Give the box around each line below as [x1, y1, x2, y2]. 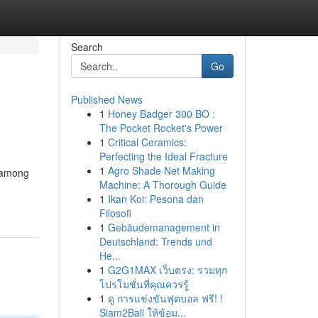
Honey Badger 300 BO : [107, 106, 215, 121]
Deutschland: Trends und [99, 234, 212, 248]
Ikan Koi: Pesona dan [107, 192, 204, 206]
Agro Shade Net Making [107, 163, 215, 177]
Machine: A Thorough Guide [99, 177, 226, 192]
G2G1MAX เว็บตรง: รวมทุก [107, 263, 227, 277]
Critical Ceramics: [107, 135, 187, 149]
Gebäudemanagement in [107, 220, 220, 234]
